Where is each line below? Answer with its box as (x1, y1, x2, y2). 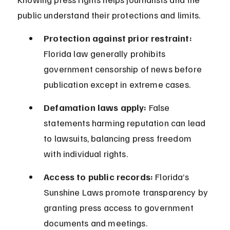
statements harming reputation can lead (44, 117, 208, 129)
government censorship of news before (44, 63, 204, 75)
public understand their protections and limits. (17, 9, 201, 21)
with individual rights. (44, 148, 128, 160)
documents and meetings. (44, 217, 147, 229)
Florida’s (153, 171, 191, 183)
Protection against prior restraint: (44, 32, 192, 44)
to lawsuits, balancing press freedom (44, 132, 194, 144)
